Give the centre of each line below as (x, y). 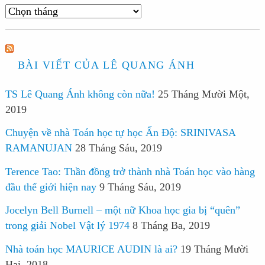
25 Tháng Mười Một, (203, 94)
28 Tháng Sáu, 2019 (118, 148)
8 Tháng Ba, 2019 (171, 226)
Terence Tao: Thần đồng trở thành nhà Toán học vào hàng (130, 171)
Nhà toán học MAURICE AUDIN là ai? (91, 249)
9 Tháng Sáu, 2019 (140, 187)
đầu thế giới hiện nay (51, 187)
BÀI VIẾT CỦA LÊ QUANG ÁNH (106, 65)
